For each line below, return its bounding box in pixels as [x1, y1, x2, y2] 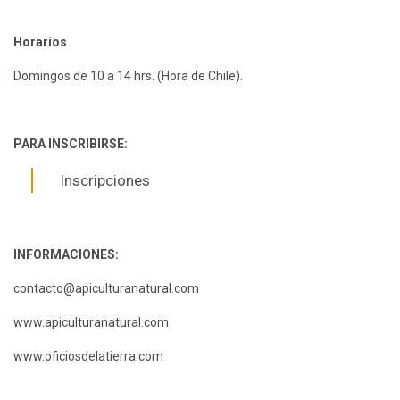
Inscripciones [60, 171, 150, 190]
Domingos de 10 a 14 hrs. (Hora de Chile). [13, 69, 243, 84]
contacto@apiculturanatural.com [13, 281, 199, 296]
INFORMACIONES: [13, 247, 119, 262]
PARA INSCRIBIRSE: [13, 137, 128, 152]
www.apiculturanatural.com [13, 315, 169, 330]
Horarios [13, 35, 67, 50]
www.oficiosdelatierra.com [13, 349, 163, 364]
